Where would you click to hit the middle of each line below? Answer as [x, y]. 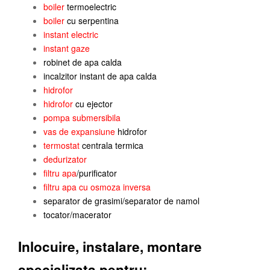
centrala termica [111, 145]
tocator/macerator [77, 214]
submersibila [95, 117]
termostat [61, 145]
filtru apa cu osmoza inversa [97, 187]
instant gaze [67, 48]
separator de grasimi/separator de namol [121, 200]
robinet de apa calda [83, 62]
